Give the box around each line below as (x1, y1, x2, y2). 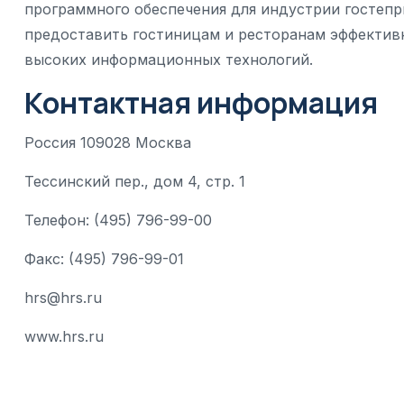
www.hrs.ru (24, 327, 104, 346)
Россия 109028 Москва (24, 133, 191, 152)
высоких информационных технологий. (24, 50, 313, 69)
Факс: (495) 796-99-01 (24, 250, 184, 269)
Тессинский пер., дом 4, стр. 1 (24, 172, 245, 191)
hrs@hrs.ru (24, 289, 102, 308)
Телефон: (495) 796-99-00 (24, 211, 212, 230)
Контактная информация (24, 83, 378, 123)
